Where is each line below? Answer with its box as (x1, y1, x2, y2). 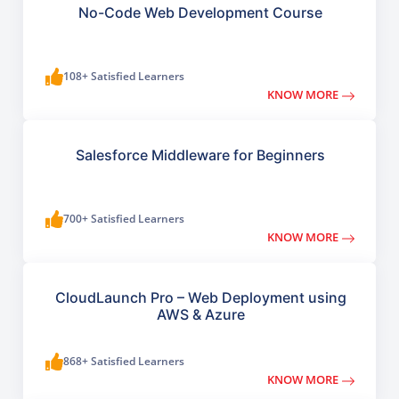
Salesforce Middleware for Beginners (76, 146, 325, 165)
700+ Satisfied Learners (63, 211, 185, 227)
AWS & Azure (156, 305, 245, 324)
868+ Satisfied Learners (63, 354, 185, 370)
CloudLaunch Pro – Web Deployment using (54, 289, 346, 307)
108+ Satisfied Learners (63, 69, 185, 85)
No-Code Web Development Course (78, 4, 322, 22)
